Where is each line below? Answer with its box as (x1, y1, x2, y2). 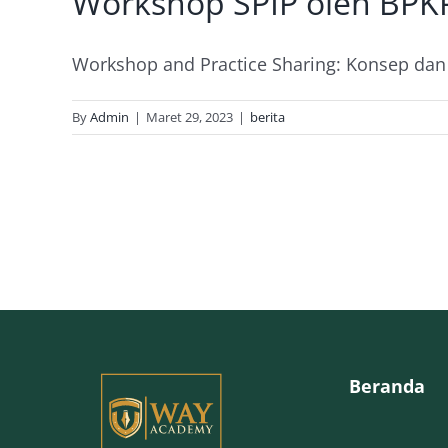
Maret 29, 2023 (146, 107, 233, 126)
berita (250, 107, 285, 126)
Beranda (349, 373, 426, 398)
